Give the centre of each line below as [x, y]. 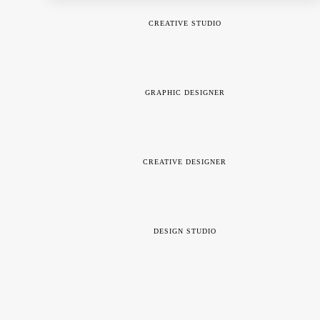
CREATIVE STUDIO [185, 24]
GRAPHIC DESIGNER [185, 93]
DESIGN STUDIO [185, 231]
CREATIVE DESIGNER [185, 162]
